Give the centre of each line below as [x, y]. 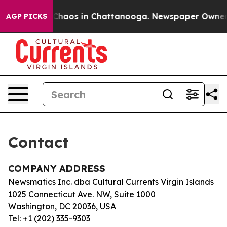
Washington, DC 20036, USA [62, 206]
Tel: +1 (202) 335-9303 [49, 218]
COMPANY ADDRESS [57, 168]
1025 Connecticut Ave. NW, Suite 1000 [82, 194]
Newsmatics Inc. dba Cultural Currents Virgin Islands [111, 182]
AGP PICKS [27, 16]
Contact [39, 142]
